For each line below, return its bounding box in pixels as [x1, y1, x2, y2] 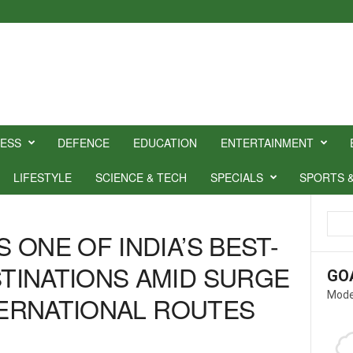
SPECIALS [210, 169, 263, 185]
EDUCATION [132, 135, 197, 150]
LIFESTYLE [13, 169, 72, 185]
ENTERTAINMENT [220, 135, 314, 150]
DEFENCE [57, 135, 110, 150]
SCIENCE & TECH [95, 169, 187, 185]
